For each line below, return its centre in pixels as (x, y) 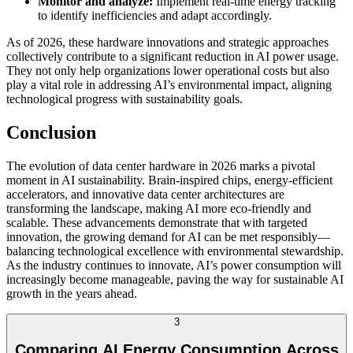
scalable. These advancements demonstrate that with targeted (157, 222)
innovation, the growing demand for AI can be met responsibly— (168, 236)
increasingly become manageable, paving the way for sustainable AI (175, 279)
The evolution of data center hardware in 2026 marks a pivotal (161, 165)
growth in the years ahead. (72, 293)
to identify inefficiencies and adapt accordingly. (155, 16)
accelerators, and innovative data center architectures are (145, 194)
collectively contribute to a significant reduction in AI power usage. (173, 57)
